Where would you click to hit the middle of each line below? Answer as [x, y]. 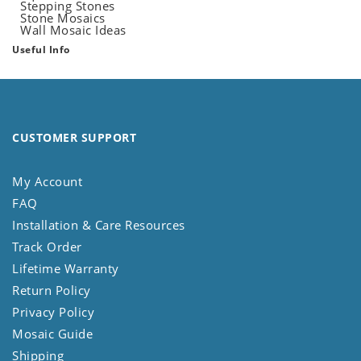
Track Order [47, 247]
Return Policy [52, 290]
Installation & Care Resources [99, 225]
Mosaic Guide [52, 334]
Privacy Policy [53, 312]
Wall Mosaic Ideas [73, 30]
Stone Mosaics [63, 18]
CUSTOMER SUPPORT [74, 138]
